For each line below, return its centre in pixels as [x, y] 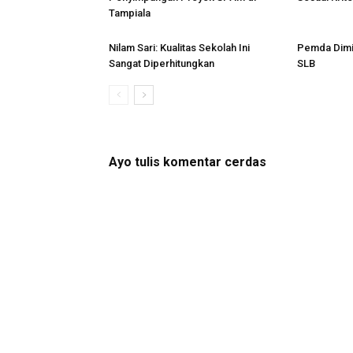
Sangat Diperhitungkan [162, 63]
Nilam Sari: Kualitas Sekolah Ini [179, 48]
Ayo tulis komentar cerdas [188, 162]
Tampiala [130, 13]
